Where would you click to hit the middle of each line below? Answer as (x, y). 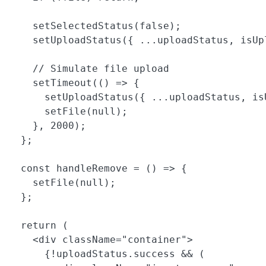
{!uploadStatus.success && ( (107, 254)
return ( (39, 226)
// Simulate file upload (89, 69)
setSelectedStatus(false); (95, 26)
